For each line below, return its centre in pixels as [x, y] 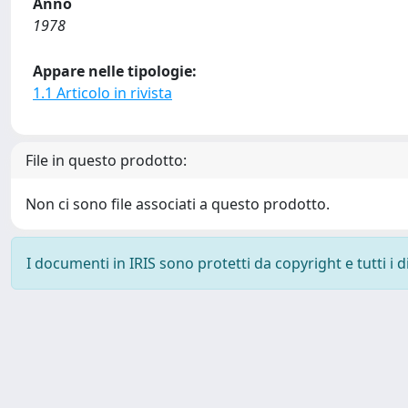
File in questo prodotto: [106, 160]
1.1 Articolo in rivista [102, 93]
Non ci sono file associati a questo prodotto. [178, 204]
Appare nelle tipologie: [115, 71]
